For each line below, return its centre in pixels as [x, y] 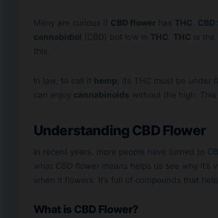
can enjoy [54, 95]
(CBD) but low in [116, 37]
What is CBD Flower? [86, 209]
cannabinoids [101, 95]
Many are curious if [72, 23]
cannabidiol [58, 37]
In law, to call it [64, 81]
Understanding [83, 131]
